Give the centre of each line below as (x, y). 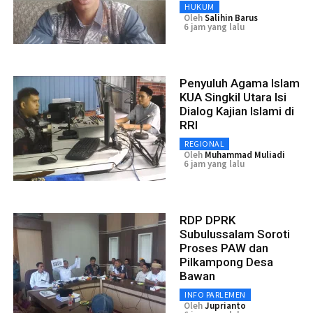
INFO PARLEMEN (215, 294)
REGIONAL (204, 143)
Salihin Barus (231, 17)
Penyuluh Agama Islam (240, 83)
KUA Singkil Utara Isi (233, 97)
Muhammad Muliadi (245, 154)
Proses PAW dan (224, 248)
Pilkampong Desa (226, 262)
